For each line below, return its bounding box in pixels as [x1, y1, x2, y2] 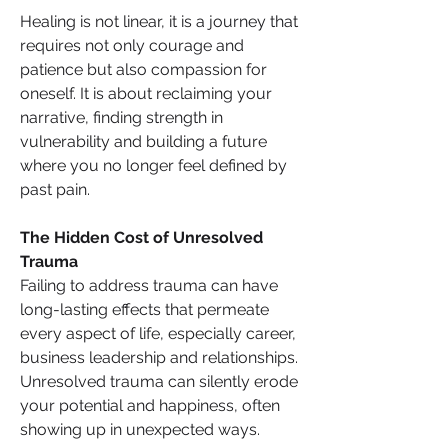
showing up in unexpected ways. [20, 420, 264, 439]
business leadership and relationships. [20, 348, 298, 367]
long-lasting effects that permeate [20, 300, 269, 319]
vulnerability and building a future [20, 132, 267, 151]
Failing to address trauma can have [20, 276, 278, 295]
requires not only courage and [20, 36, 244, 55]
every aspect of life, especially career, [20, 324, 296, 343]
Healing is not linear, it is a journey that [20, 12, 298, 31]
